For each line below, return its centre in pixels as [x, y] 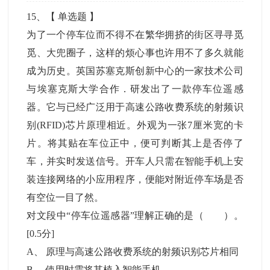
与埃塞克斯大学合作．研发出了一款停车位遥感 [135, 89]
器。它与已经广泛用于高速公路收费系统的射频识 [135, 107]
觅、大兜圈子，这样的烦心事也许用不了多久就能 [135, 53]
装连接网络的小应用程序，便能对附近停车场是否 [135, 179]
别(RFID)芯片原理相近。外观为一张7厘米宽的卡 [135, 125]
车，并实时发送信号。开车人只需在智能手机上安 [135, 161]
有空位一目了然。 [65, 197]
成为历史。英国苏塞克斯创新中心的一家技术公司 [135, 71]
